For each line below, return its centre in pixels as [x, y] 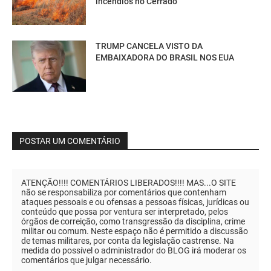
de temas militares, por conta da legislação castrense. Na [128, 241]
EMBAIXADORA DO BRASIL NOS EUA [165, 57]
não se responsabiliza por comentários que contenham [124, 193]
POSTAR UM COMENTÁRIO [70, 141]
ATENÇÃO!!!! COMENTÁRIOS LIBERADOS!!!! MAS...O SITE [129, 183]
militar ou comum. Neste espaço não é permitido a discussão [135, 231]
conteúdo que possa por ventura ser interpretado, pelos [125, 212]
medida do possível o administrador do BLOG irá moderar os [134, 251]
